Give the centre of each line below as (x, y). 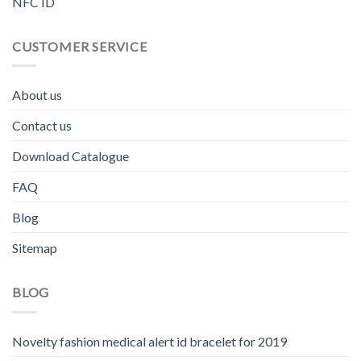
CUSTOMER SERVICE (80, 46)
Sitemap (35, 248)
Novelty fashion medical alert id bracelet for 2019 (149, 341)
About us (37, 95)
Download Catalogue (71, 156)
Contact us (42, 126)
